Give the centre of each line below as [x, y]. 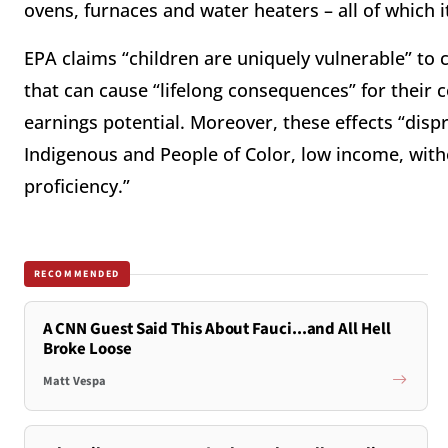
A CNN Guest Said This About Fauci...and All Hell [216, 329]
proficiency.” [79, 186]
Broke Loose [87, 349]
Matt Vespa [74, 380]
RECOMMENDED [77, 273]
